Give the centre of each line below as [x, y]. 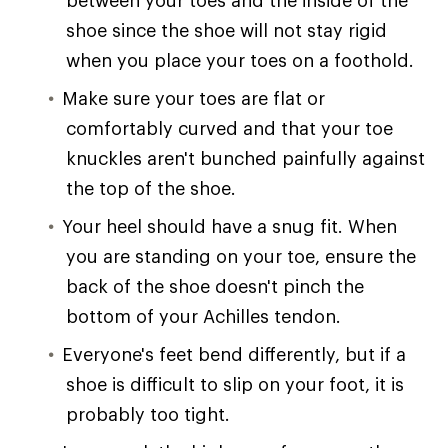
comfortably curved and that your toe [229, 127]
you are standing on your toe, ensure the [241, 255]
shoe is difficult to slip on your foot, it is [235, 383]
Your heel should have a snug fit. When [229, 225]
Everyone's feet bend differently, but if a [234, 353]
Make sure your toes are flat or [193, 97]
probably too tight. [148, 413]
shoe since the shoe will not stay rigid [226, 29]
